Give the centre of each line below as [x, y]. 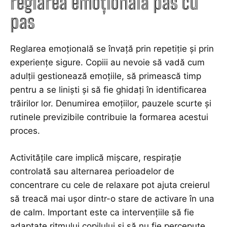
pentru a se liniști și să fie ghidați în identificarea [108, 90]
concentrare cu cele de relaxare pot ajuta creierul [110, 185]
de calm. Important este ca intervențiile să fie [102, 213]
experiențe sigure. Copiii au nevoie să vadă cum [107, 63]
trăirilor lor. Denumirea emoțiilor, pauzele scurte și [111, 104]
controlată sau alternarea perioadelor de [92, 172]
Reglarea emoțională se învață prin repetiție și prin [112, 49]
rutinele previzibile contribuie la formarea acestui [109, 117]
